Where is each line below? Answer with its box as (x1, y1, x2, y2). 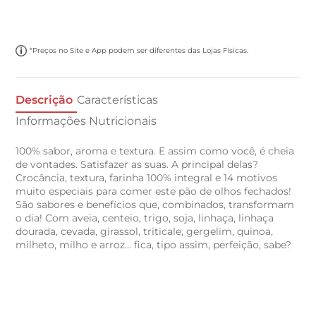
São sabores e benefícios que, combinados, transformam (16, 198, 295, 212)
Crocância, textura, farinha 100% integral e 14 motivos (16, 171, 278, 185)
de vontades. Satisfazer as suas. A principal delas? (16, 158, 259, 171)
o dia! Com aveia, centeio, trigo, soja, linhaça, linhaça (16, 212, 274, 225)
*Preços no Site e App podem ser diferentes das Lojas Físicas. (30, 46, 249, 55)
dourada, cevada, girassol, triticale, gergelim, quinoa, (16, 225, 274, 238)
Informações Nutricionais (16, 114, 157, 128)
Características (77, 93, 159, 107)
